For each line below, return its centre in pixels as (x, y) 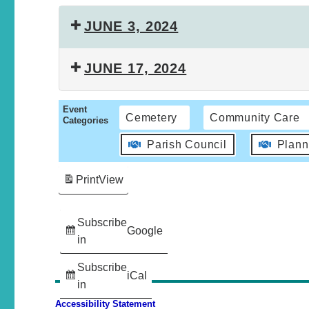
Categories (86, 121)
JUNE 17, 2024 (136, 69)
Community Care (255, 118)
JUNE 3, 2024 (131, 27)
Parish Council (187, 145)
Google (145, 231)
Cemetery (152, 118)
